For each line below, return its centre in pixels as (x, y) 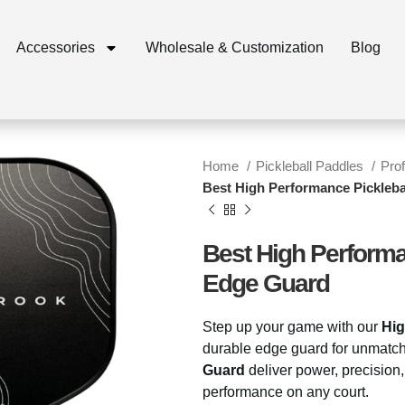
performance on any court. (286, 392)
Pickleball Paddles (311, 166)
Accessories (55, 47)
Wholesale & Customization (234, 47)
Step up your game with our (292, 327)
